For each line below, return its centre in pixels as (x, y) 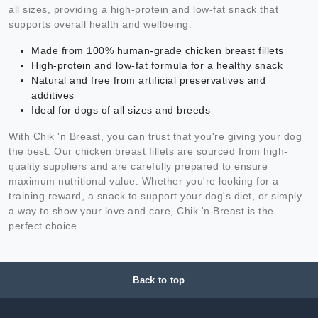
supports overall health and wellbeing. (100, 24)
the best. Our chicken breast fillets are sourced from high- (148, 152)
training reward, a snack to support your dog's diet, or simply (155, 196)
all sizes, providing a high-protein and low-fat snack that (143, 10)
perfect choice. (44, 226)
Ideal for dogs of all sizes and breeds (121, 110)
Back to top (159, 280)
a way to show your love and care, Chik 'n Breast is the (141, 211)
